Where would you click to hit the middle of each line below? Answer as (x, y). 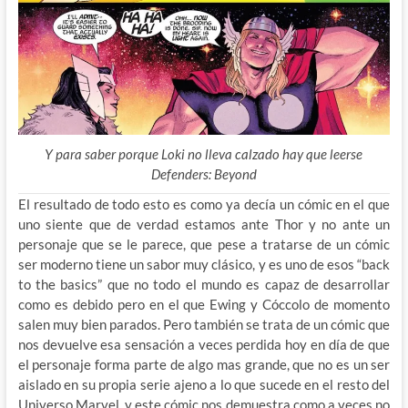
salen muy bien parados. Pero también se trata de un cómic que (204, 325)
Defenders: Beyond (204, 174)
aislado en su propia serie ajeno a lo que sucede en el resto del (204, 385)
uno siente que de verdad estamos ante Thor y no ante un (204, 224)
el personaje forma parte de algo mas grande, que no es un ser (204, 365)
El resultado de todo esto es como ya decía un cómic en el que (204, 204)
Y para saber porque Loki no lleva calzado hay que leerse (204, 154)
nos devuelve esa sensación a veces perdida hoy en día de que (204, 345)
